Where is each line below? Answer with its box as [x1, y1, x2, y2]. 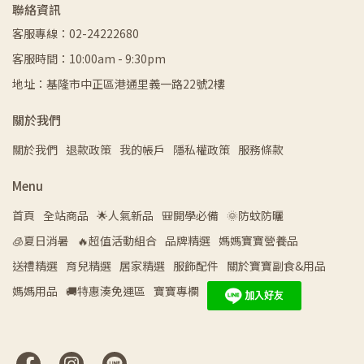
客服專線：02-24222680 [12, 25, 139, 42]
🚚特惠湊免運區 [66, 283, 145, 300]
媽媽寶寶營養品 [219, 232, 298, 249]
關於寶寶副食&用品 [227, 258, 326, 275]
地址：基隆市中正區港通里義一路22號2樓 [12, 76, 225, 93]
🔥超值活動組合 [77, 232, 157, 249]
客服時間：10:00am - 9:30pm [12, 50, 166, 67]
